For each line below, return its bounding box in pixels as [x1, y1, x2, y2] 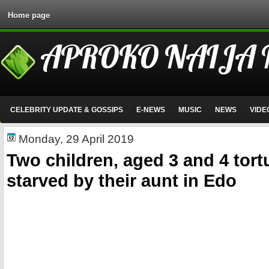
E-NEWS [136, 106, 165, 114]
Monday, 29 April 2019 [19, 133, 134, 145]
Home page [8, 11, 50, 20]
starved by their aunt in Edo [7, 171, 237, 191]
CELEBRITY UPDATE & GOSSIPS [10, 106, 123, 114]
